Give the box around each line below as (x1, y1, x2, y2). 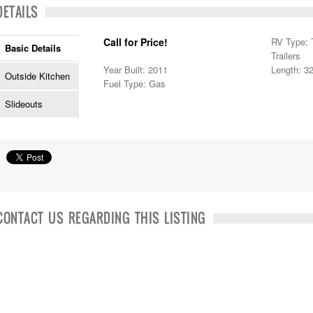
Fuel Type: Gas (103, 77, 166, 90)
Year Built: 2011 (103, 63, 168, 76)
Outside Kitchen (5, 69, 70, 82)
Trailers (271, 49, 300, 62)
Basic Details (5, 41, 61, 54)
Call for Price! (103, 35, 168, 49)
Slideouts (5, 97, 43, 110)
